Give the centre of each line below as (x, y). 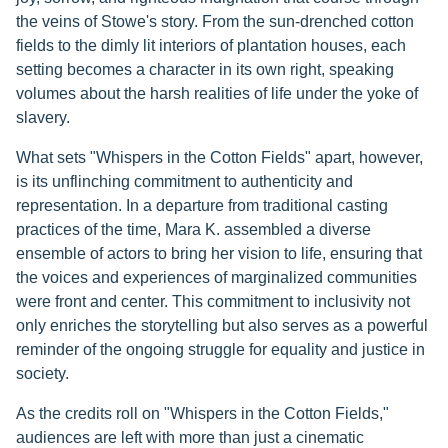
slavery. (43, 117)
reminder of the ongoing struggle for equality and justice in (220, 349)
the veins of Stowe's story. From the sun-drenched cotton (215, 21)
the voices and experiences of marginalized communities (216, 277)
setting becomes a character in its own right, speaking (205, 69)
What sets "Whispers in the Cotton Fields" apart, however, (219, 157)
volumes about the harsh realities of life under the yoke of (217, 93)
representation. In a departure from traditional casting (202, 205)
